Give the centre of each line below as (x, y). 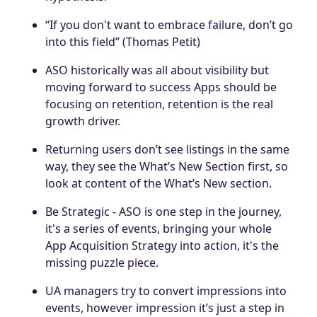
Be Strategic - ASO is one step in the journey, (163, 211)
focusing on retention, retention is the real (159, 104)
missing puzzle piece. (102, 262)
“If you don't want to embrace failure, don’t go (169, 24)
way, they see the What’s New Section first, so (167, 166)
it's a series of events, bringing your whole (158, 228)
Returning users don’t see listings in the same (167, 149)
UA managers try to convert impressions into (166, 290)
